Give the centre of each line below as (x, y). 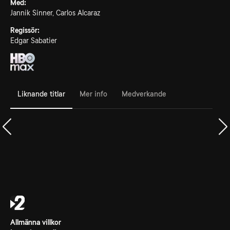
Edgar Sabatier (34, 41)
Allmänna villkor (36, 222)
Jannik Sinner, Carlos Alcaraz (55, 13)
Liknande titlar (41, 94)
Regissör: (25, 30)
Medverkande (144, 94)
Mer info (93, 94)
